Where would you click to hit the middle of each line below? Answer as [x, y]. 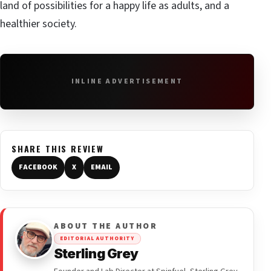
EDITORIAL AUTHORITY [97, 238]
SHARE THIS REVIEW [58, 148]
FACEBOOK [38, 167]
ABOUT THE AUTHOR [106, 226]
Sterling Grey [96, 253]
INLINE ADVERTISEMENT [127, 81]
